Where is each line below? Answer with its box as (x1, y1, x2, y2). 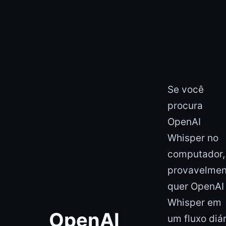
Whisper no (167, 132, 218, 144)
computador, (167, 148, 225, 160)
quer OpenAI (167, 181, 224, 192)
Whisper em (167, 197, 221, 208)
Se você (167, 84, 204, 95)
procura (167, 100, 203, 111)
